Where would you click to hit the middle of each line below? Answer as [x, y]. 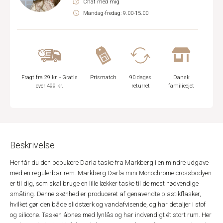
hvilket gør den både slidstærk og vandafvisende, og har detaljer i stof [108, 204]
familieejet [181, 86]
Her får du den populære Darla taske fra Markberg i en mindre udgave [109, 163]
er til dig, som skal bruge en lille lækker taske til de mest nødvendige [104, 183]
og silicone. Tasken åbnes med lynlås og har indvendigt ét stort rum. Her [111, 215]
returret [140, 86]
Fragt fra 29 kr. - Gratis [50, 77]
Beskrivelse [32, 145]
